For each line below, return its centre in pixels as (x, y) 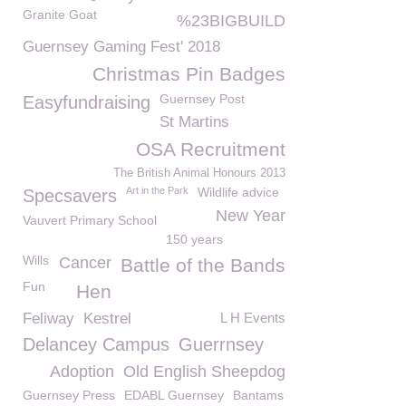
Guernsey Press (69, 395)
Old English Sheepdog (204, 372)
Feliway (48, 319)
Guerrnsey (221, 344)
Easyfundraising (87, 102)
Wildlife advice (238, 192)
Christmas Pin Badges (189, 74)
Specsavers (70, 196)
